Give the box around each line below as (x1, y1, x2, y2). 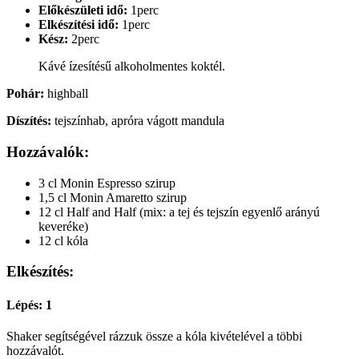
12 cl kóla (38, 233, 88, 248)
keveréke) (38, 219, 88, 233)
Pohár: (6, 87, 44, 101)
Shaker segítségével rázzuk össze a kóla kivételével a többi (6, 329, 302, 343)
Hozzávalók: (6, 143, 89, 161)
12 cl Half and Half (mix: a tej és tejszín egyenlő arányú (38, 204, 320, 219)
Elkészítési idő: (38, 18, 119, 32)
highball (44, 87, 88, 101)
